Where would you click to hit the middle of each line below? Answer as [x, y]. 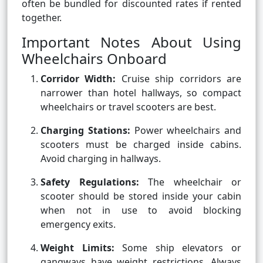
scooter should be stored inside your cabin [141, 196]
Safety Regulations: [90, 182]
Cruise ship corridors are [179, 79]
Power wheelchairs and [186, 131]
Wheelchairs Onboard [94, 59]
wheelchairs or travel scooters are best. [128, 107]
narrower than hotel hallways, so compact [141, 93]
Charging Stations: [85, 131]
